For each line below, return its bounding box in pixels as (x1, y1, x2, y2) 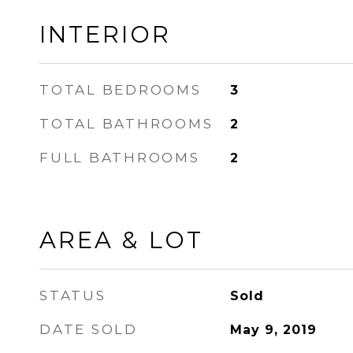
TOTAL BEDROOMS (39, 82, 202, 98)
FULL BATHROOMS (39, 150, 200, 165)
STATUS (39, 288, 106, 303)
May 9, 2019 (229, 322, 317, 337)
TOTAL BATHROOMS (39, 116, 214, 132)
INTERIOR (39, 20, 171, 48)
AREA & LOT (39, 226, 203, 254)
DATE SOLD (39, 321, 138, 337)
